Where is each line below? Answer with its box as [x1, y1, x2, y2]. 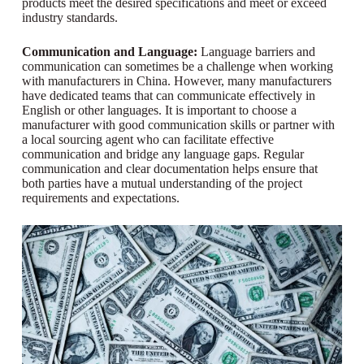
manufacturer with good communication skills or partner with [21, 118, 335, 132]
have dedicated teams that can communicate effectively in [21, 89, 315, 103]
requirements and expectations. [21, 191, 180, 206]
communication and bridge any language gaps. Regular [21, 147, 304, 162]
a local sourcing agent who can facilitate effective [21, 132, 274, 147]
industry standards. [21, 11, 118, 25]
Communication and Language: [21, 45, 201, 59]
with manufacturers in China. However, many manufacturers [21, 74, 331, 89]
